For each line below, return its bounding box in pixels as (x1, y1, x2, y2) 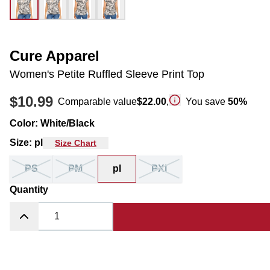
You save (186, 96, 228, 107)
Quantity (10, 184, 48, 195)
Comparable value (58, 96, 137, 107)
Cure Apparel (10, 48, 99, 64)
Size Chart (55, 138, 96, 148)
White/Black (40, 118, 95, 128)
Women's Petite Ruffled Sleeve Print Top (10, 68, 204, 80)
